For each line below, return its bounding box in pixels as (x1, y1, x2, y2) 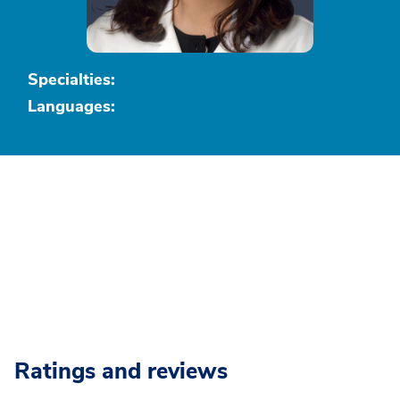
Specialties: (28, 69, 115, 90)
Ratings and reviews (14, 356, 228, 387)
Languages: (28, 96, 115, 117)
